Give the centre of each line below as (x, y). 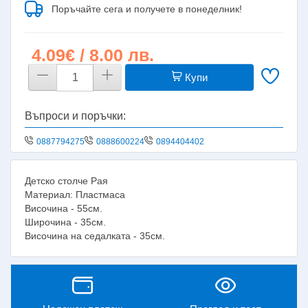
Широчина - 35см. (65, 222)
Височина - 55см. (64, 208)
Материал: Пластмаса (75, 194)
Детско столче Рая (66, 180)
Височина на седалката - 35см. (95, 235)
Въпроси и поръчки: (75, 115)
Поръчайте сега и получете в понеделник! (147, 9)
